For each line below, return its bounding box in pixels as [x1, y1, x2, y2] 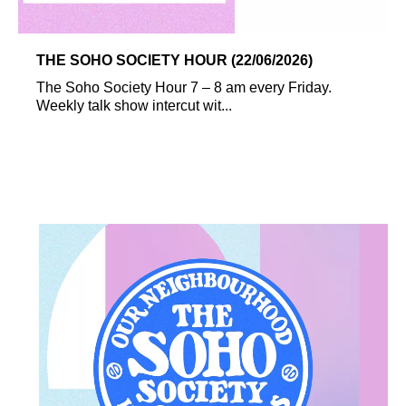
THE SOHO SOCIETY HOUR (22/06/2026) [36, 52, 313, 68]
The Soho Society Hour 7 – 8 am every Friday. [36, 79, 332, 95]
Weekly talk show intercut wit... [36, 97, 232, 113]
